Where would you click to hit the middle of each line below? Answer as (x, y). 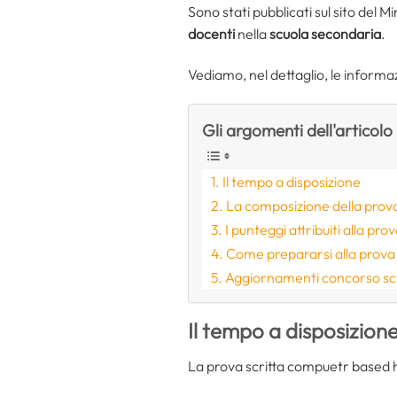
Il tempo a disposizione (292, 182)
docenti (211, 33)
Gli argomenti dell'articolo (297, 131)
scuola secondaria (324, 33)
